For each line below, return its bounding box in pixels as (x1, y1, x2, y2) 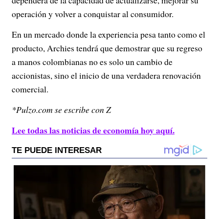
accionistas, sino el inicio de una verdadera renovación (12, 69, 201, 82)
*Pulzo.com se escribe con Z (12, 104, 111, 116)
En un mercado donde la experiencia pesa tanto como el (12, 28, 205, 41)
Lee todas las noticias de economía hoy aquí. (12, 124, 175, 137)
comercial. (12, 83, 48, 95)
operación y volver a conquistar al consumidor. (12, 8, 174, 20)
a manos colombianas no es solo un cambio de (12, 56, 173, 68)
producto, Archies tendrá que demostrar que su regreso (12, 42, 202, 54)
